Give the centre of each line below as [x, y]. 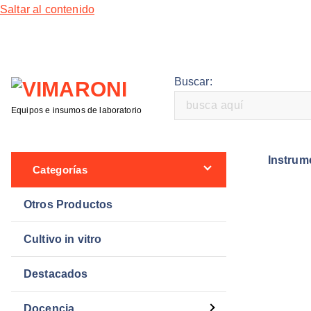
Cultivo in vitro [63, 239]
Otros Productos [68, 204]
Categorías [60, 169]
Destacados [56, 274]
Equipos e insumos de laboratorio [77, 110]
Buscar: [193, 82]
